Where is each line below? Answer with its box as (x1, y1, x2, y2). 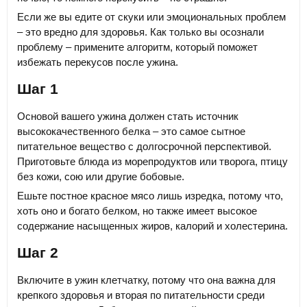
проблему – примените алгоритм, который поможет (17, 41, 258, 53)
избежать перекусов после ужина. (17, 56, 178, 69)
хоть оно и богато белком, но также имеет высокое (17, 204, 257, 217)
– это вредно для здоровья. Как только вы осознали (17, 26, 264, 38)
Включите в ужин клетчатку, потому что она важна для (17, 273, 275, 286)
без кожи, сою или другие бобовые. (17, 170, 184, 182)
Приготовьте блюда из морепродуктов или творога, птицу (17, 155, 288, 167)
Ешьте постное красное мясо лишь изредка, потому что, (17, 189, 283, 201)
